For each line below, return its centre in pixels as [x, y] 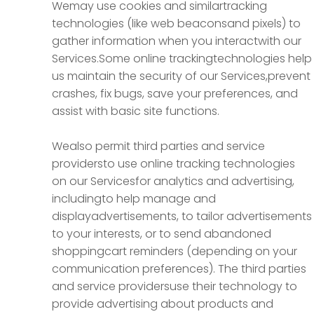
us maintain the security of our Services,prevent [181, 76]
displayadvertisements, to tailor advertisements [182, 216]
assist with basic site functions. [136, 111]
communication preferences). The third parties [179, 269]
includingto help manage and [134, 199]
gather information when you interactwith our [177, 41]
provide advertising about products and [163, 304]
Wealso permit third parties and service [158, 146]
